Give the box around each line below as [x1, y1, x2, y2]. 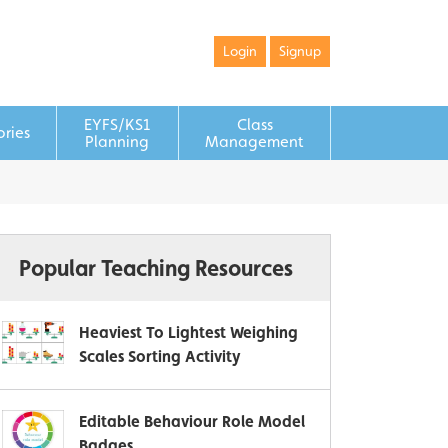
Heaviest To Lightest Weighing [79, 323, 298, 342]
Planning [85, 132, 150, 151]
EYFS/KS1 [84, 115, 151, 134]
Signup [279, 43, 321, 59]
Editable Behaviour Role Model [79, 412, 305, 431]
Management [205, 132, 304, 151]
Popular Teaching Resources [19, 255, 293, 281]
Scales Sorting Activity [79, 347, 241, 366]
